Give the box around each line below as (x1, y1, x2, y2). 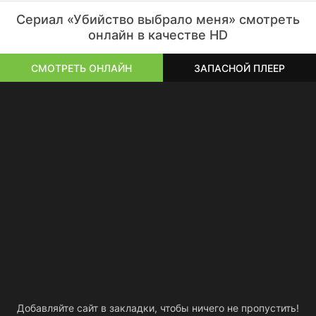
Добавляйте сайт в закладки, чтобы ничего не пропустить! (17, 302, 299, 314)
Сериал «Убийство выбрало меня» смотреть (16, 12, 300, 27)
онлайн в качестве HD (88, 28, 228, 42)
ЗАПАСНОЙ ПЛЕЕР (194, 61, 285, 74)
